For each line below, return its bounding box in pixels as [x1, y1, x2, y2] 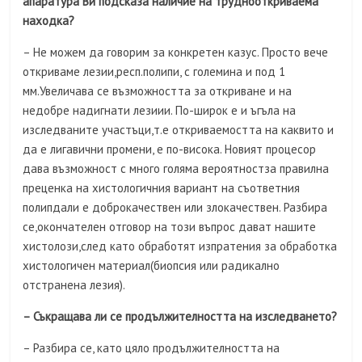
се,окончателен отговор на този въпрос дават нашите [23, 219, 317, 235]
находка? [23, 13, 75, 29]
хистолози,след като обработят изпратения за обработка [23, 238, 338, 255]
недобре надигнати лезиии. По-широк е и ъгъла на [23, 103, 297, 119]
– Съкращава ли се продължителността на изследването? [23, 309, 338, 325]
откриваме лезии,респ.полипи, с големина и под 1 [23, 64, 286, 80]
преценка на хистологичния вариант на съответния [23, 180, 301, 196]
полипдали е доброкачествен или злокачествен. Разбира [23, 200, 328, 216]
